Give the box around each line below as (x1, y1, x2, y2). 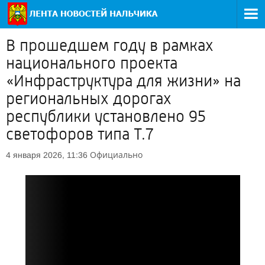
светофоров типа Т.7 (6, 125, 153, 144)
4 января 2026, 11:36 (6, 150, 88, 160)
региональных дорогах (6, 89, 172, 108)
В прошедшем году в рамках (6, 36, 214, 55)
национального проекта (6, 54, 177, 73)
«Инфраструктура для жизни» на (6, 72, 241, 91)
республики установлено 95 (6, 107, 206, 126)
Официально (90, 149, 143, 160)
